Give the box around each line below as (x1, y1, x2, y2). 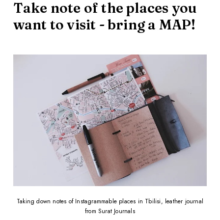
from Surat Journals (85, 206, 135, 216)
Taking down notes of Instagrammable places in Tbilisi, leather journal (16, 196, 203, 206)
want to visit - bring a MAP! (13, 16, 196, 33)
